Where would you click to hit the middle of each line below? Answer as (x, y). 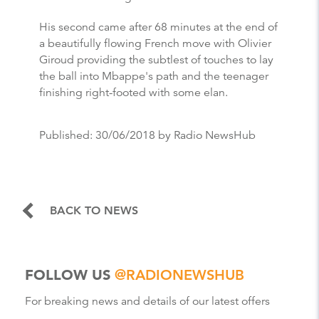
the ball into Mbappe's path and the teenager (154, 76)
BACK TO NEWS (94, 210)
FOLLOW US (70, 274)
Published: (67, 135)
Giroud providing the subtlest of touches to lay (156, 59)
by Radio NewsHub (205, 135)
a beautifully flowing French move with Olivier (155, 43)
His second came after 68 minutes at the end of (158, 27)
